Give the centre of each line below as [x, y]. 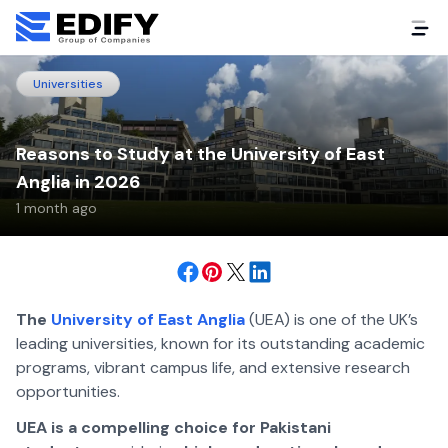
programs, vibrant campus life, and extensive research [213, 368]
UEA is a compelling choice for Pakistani [173, 428]
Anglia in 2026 [78, 182]
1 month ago [56, 208]
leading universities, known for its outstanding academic [220, 344]
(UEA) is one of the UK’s [333, 320]
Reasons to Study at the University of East [200, 154]
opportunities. [68, 392]
